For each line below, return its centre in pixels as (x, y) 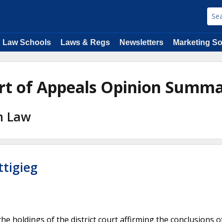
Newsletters (141, 42)
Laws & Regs (85, 42)
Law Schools (27, 42)
